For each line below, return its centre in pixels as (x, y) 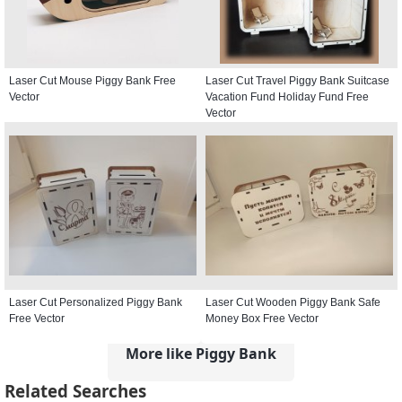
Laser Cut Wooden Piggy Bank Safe (293, 302)
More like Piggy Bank (201, 353)
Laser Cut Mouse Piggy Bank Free (92, 80)
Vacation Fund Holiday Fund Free (287, 96)
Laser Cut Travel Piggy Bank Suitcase (297, 80)
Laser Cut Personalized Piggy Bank (96, 302)
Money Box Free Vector (262, 318)
